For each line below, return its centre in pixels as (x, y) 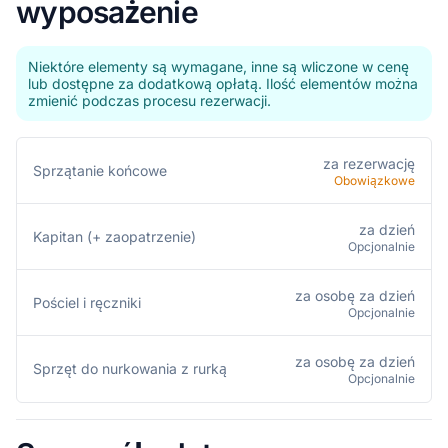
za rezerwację (369, 163)
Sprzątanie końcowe (100, 170)
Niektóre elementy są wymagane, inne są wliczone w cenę (218, 66)
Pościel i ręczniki (87, 302)
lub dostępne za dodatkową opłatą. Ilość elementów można (223, 83)
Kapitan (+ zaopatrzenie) (114, 236)
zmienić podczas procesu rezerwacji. (149, 100)
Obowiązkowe (374, 180)
